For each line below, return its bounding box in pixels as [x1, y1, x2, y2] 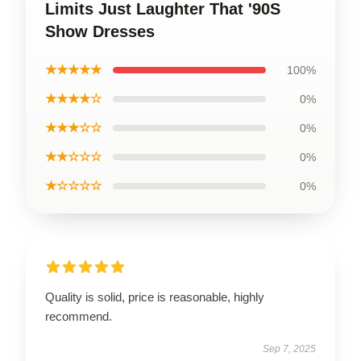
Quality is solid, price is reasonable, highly [45, 290, 264, 304]
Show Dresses [45, 23, 155, 40]
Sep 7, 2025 [263, 343, 316, 355]
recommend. [45, 309, 112, 323]
